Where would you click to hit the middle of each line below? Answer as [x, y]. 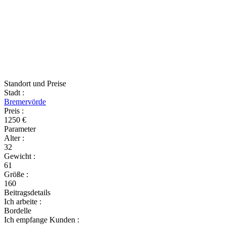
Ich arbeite [22, 202]
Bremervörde [25, 102]
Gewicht [19, 156]
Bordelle [18, 211]
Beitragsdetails [27, 192]
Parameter [20, 129]
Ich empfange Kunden [41, 220]
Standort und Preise [35, 83]
